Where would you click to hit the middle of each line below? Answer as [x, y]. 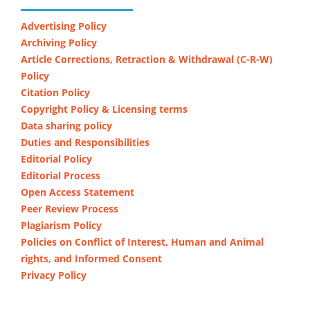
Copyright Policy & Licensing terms [104, 109]
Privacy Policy [54, 275]
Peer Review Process [70, 208]
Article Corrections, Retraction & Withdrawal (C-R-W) [147, 59]
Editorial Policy [56, 158]
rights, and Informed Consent [91, 258]
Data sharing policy [66, 125]
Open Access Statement [77, 192]
